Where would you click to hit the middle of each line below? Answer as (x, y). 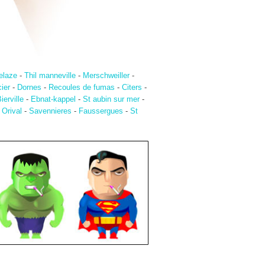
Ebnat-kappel (53, 99)
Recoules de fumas (82, 88)
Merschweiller (106, 76)
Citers (132, 88)
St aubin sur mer (111, 99)
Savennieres (50, 111)
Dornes (29, 88)
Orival (12, 111)
